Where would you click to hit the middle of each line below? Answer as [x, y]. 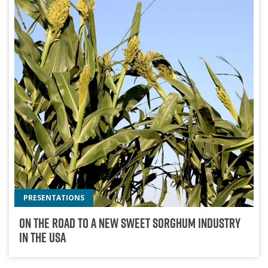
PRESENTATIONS [54, 198]
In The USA [42, 238]
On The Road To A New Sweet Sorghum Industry [130, 223]
